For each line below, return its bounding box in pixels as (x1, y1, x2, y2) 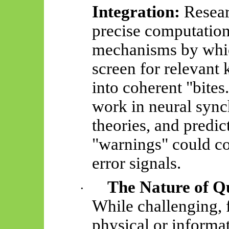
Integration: (92, 2, 180, 21)
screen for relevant (92, 59, 224, 78)
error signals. (92, 153, 181, 172)
